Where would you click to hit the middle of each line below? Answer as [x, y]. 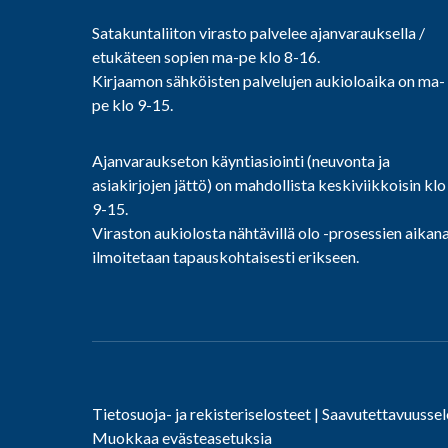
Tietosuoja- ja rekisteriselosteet [201, 413]
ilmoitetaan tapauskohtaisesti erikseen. [225, 256]
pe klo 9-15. [132, 104]
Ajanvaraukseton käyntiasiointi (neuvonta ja [241, 160]
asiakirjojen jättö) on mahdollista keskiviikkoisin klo [269, 184]
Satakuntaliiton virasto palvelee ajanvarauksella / [258, 32]
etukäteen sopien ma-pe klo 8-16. [206, 56]
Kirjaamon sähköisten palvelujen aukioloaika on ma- [268, 80]
